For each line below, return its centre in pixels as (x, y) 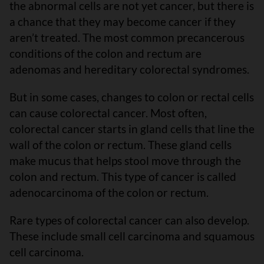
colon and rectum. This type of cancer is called (123, 176)
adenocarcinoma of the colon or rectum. (109, 192)
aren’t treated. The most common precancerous (127, 37)
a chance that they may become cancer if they (123, 22)
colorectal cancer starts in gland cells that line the (132, 129)
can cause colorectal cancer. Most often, (108, 113)
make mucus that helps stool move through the (125, 161)
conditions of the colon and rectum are (105, 53)
